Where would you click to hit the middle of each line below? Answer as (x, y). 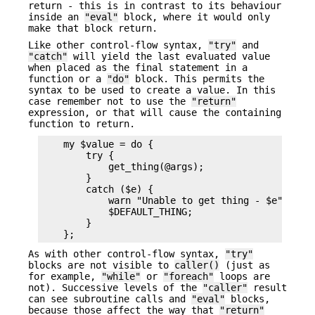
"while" (121, 277)
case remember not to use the (110, 102)
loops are (242, 277)
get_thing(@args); (122, 166)
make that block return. (93, 28)
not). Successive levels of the (115, 288)
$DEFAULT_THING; (117, 211)
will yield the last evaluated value (169, 57)
